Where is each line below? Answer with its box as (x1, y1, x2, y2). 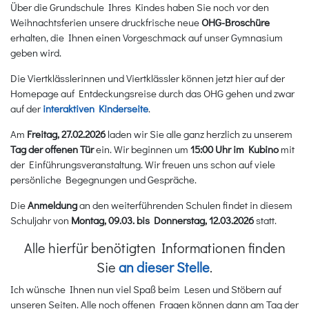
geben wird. (10, 45, 61, 59)
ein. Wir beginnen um (94, 141, 190, 156)
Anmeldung (28, 197, 77, 212)
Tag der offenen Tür (10, 141, 94, 156)
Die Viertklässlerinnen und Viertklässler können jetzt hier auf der (10, 70, 285, 85)
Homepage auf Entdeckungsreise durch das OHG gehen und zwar (10, 86, 295, 100)
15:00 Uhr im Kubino (190, 141, 279, 156)
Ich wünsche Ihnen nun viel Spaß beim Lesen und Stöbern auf (10, 282, 281, 297)
